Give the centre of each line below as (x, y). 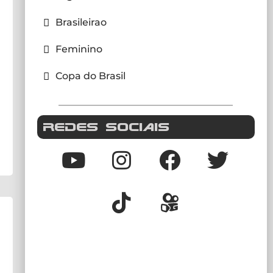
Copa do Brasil (90, 76)
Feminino (79, 49)
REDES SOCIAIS (106, 126)
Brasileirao (81, 22)
